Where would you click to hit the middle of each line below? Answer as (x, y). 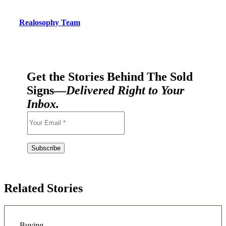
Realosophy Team (50, 22)
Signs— (46, 90)
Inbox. (43, 104)
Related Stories (43, 188)
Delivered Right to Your (125, 90)
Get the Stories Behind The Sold (110, 76)
